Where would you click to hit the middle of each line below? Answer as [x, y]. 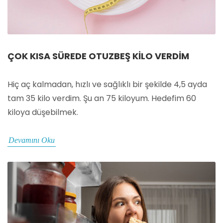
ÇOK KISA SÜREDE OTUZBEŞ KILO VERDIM [98, 56]
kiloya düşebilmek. [43, 112]
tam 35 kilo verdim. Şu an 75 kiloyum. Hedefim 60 [102, 99]
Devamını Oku [32, 140]
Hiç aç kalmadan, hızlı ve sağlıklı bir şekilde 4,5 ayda [107, 85]
